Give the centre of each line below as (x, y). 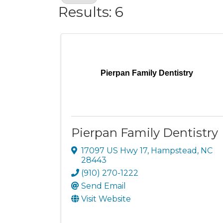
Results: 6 (91, 12)
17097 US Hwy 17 (114, 150)
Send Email (104, 186)
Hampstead (174, 150)
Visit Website (106, 199)
